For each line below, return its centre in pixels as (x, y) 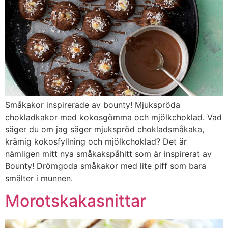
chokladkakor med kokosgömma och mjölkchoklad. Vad (113, 117)
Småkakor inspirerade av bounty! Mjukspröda (93, 105)
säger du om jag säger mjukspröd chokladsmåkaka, (105, 129)
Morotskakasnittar (76, 201)
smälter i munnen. (39, 178)
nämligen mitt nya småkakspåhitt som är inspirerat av (108, 153)
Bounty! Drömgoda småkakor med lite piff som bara (106, 166)
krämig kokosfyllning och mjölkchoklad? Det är (96, 141)
